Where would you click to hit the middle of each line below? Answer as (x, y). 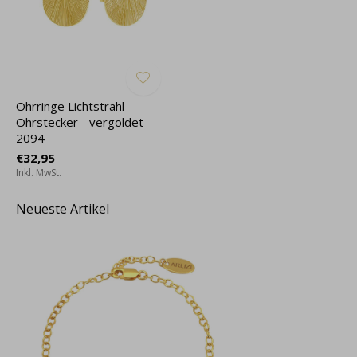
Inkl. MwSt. (39, 172)
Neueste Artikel (63, 208)
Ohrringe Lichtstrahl (70, 106)
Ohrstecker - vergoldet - (84, 122)
